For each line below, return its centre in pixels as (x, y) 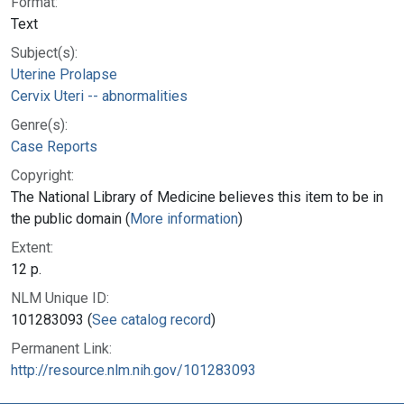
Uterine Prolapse (64, 74)
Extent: (32, 247)
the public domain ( (70, 218)
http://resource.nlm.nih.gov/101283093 (133, 370)
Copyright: (42, 175)
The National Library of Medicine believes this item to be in (197, 197)
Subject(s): (44, 52)
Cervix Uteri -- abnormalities (99, 96)
